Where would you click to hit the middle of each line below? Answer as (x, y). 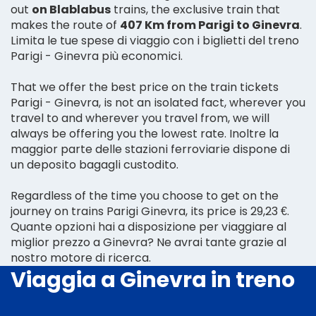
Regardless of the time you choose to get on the (145, 195)
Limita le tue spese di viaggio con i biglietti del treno (155, 40)
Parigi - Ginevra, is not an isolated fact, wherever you (158, 102)
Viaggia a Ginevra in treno (153, 280)
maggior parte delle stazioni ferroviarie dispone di (150, 149)
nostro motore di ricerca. (81, 257)
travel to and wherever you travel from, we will (140, 118)
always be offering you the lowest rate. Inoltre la (145, 133)
